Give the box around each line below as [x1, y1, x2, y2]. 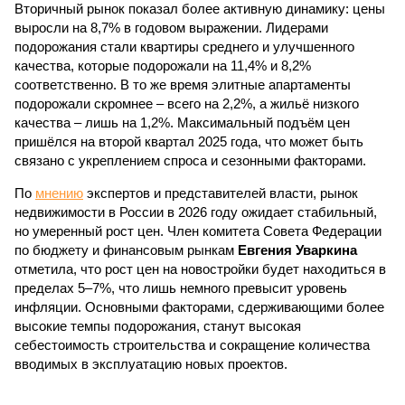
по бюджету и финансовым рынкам [14, 242, 238, 258]
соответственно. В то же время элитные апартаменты [14, 77, 351, 92]
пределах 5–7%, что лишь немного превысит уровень [14, 280, 347, 296]
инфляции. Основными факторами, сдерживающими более [14, 299, 384, 315]
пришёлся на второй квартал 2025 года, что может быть [14, 134, 363, 149]
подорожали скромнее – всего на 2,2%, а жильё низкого [14, 96, 359, 111]
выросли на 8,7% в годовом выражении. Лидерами [14, 20, 328, 35]
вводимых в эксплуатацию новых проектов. [14, 356, 287, 372]
